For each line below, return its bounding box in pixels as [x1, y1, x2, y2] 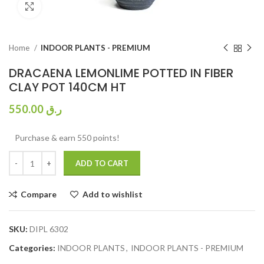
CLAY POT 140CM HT [9, 79, 126, 95]
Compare [21, 189, 57, 199]
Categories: [9, 243, 55, 253]
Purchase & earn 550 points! [15, 133, 120, 143]
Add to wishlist [82, 189, 143, 199]
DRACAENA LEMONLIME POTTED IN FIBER [9, 65, 233, 81]
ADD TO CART [75, 159, 128, 168]
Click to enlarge [41, 2, 100, 11]
